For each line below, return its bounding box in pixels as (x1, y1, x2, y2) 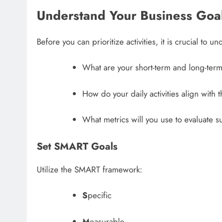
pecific (87, 189, 111, 202)
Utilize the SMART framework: (37, 163, 142, 175)
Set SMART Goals (37, 139, 117, 153)
